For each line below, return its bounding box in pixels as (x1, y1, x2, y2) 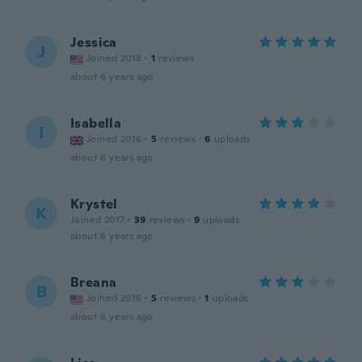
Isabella (70, 115, 122, 132)
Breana (70, 274, 117, 291)
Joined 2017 (70, 213, 125, 226)
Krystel (70, 196, 118, 213)
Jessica (70, 34, 117, 51)
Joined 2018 (86, 52, 142, 65)
